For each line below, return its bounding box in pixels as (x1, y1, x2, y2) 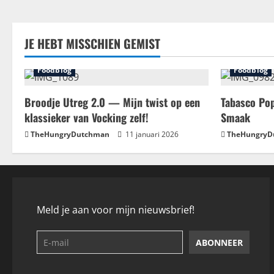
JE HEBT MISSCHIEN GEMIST (24, 34, 160, 53)
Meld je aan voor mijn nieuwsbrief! (37, 203, 194, 217)
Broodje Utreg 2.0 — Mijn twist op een (24, 94, 200, 111)
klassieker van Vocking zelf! (24, 109, 149, 126)
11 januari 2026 (124, 129, 179, 140)
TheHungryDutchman (31, 129, 109, 140)
